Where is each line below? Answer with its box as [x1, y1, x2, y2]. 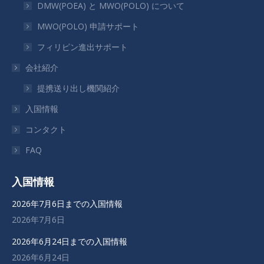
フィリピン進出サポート [37, 41, 128, 53]
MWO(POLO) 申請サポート [37, 21, 139, 32]
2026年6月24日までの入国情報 [12, 236, 127, 247]
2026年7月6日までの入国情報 [12, 198, 123, 210]
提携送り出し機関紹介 [37, 82, 120, 94]
